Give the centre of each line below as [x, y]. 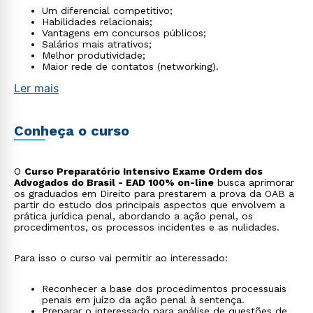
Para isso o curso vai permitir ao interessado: [121, 258]
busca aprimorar [254, 182]
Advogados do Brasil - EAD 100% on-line [114, 182]
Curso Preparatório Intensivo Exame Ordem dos [144, 171]
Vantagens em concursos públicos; [124, 33]
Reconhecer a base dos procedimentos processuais [164, 289]
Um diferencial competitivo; [107, 10]
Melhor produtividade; [94, 55]
